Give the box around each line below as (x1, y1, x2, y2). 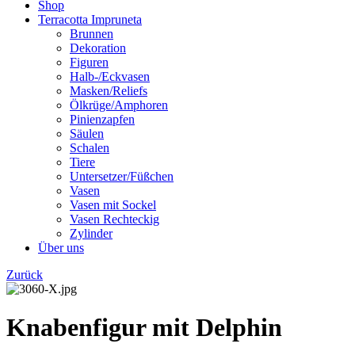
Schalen (70, 141, 109, 155)
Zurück (6, 268, 43, 281)
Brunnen (70, 27, 113, 40)
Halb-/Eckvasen (70, 70, 150, 83)
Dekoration (70, 41, 126, 55)
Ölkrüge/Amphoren (70, 98, 168, 112)
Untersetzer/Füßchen (70, 170, 174, 183)
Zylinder (70, 227, 113, 240)
